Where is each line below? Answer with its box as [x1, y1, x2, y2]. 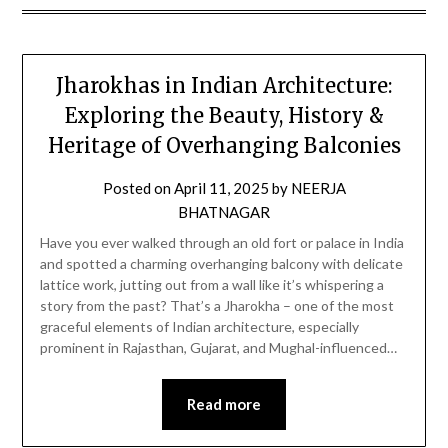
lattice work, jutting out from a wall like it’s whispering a [39, 276, 384, 294]
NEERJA [290, 179, 346, 198]
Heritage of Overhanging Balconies [47, 133, 401, 159]
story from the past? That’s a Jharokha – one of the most [39, 297, 394, 315]
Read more [187, 395, 261, 414]
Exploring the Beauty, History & [64, 103, 384, 129]
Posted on [102, 179, 174, 198]
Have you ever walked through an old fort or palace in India [39, 234, 404, 252]
